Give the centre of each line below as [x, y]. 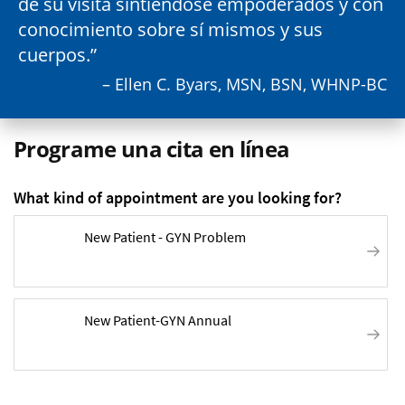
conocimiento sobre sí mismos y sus [170, 30]
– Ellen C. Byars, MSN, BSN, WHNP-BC [245, 85]
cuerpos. [54, 55]
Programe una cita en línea [152, 149]
